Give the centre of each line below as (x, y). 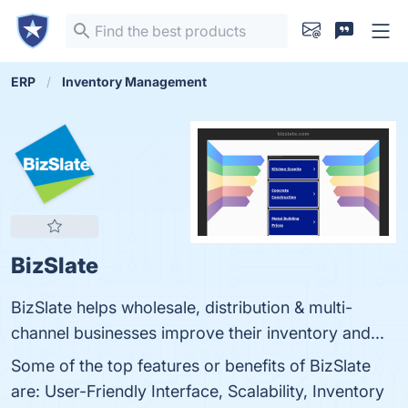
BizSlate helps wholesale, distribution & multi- (182, 307)
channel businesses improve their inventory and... (198, 333)
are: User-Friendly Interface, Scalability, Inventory (198, 391)
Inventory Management (134, 82)
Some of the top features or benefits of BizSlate (191, 366)
